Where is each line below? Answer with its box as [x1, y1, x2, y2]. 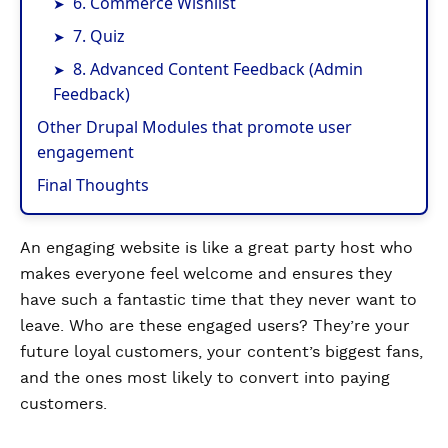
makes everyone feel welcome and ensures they [20, 266, 392, 282]
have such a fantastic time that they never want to [20, 292, 417, 308]
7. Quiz [73, 25, 126, 47]
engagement [37, 141, 134, 163]
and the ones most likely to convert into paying [20, 370, 390, 386]
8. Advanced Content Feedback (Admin [73, 58, 364, 80]
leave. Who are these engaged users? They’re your [20, 318, 410, 334]
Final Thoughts [37, 174, 149, 196]
